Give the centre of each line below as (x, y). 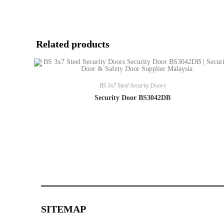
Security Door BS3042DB (133, 98)
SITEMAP (63, 209)
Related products (73, 44)
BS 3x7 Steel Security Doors (132, 85)
